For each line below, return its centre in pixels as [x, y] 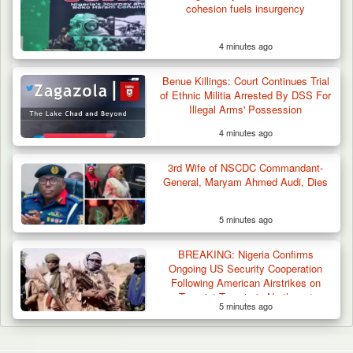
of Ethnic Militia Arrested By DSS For [246, 95]
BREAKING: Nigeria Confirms [245, 255]
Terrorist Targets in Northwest [245, 297]
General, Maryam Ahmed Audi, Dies [246, 182]
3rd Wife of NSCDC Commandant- [246, 168]
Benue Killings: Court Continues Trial [245, 81]
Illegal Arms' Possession [246, 110]
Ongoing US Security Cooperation [246, 269]
